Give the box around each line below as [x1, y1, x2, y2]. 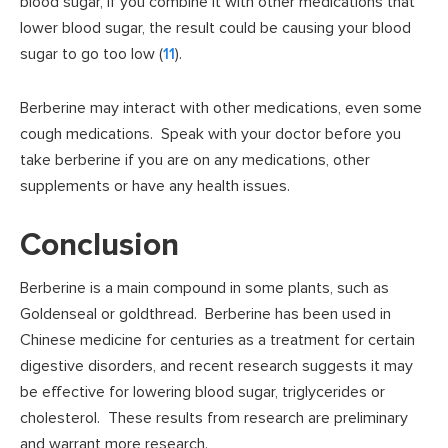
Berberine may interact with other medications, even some [20, 98, 422, 119]
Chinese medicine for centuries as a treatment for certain [20, 330, 415, 351]
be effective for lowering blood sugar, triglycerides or [20, 382, 385, 403]
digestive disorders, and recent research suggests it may [20, 356, 413, 377]
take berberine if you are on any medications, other [20, 150, 370, 171]
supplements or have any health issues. [20, 176, 290, 197]
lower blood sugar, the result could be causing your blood [20, 18, 411, 39]
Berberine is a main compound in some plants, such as [20, 278, 389, 299]
